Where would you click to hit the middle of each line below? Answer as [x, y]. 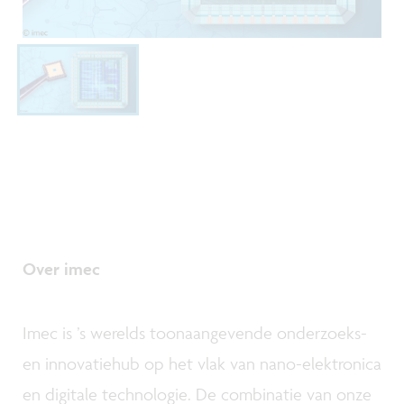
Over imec [61, 268]
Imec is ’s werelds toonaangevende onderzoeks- [195, 333]
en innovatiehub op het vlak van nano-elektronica [202, 364]
